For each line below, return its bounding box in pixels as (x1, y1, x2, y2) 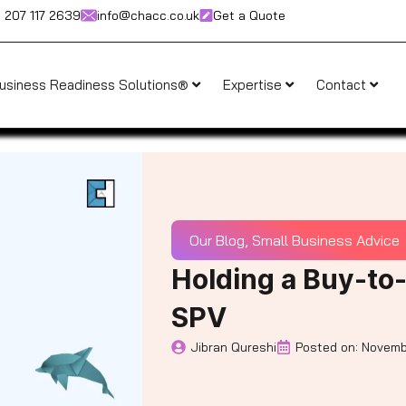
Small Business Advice (251, 231, 400, 250)
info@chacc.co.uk (97, 7, 200, 24)
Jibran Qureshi (189, 339, 276, 356)
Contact (316, 76, 371, 93)
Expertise (223, 76, 286, 93)
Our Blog (188, 231, 245, 250)
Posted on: (295, 339, 358, 356)
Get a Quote (213, 7, 286, 24)
